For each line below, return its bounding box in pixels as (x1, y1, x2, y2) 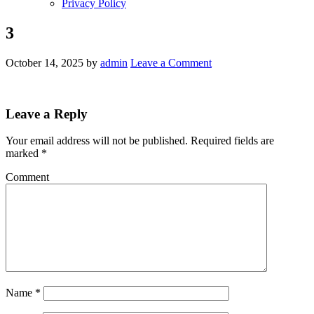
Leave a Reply (6, 106, 88, 121)
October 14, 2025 (6, 56, 83, 69)
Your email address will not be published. (6, 135, 188, 147)
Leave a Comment (130, 56, 212, 69)
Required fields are (188, 135, 274, 147)
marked (6, 147, 41, 160)
